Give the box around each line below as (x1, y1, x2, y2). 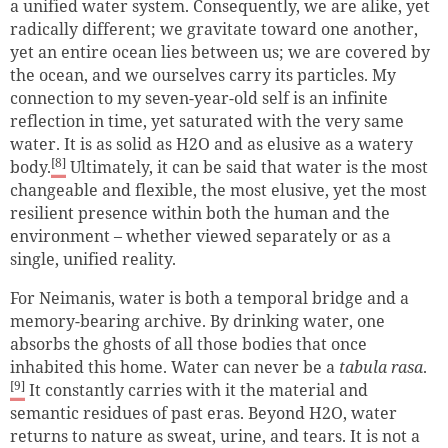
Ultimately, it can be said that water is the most (66, 156, 428, 179)
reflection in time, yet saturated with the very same (10, 110, 404, 133)
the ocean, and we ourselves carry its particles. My (10, 64, 396, 87)
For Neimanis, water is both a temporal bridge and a (10, 287, 409, 310)
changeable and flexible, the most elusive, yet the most (10, 179, 427, 202)
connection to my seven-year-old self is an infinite (10, 87, 388, 110)
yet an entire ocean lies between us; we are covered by (10, 41, 430, 64)
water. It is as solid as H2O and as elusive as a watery (10, 133, 413, 156)
